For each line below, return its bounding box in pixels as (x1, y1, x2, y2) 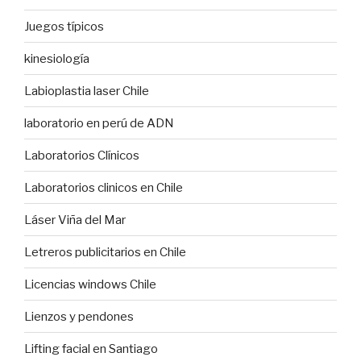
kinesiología (24, 51, 89, 66)
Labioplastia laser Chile (24, 83, 149, 98)
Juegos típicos (24, 19, 104, 34)
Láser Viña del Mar (24, 212, 126, 227)
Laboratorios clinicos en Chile (24, 180, 183, 195)
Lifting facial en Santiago (24, 341, 158, 356)
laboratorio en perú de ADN (24, 115, 174, 131)
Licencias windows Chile (24, 276, 156, 292)
